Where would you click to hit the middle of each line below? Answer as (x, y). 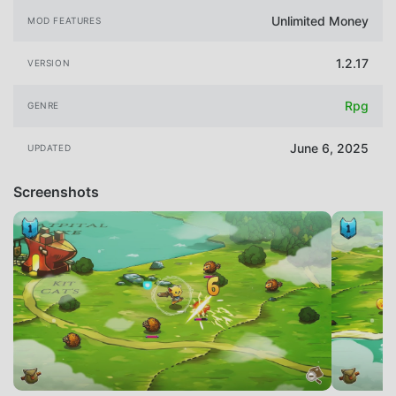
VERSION (49, 63)
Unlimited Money (320, 20)
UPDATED (49, 148)
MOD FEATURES (65, 20)
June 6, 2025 (329, 148)
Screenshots (56, 191)
